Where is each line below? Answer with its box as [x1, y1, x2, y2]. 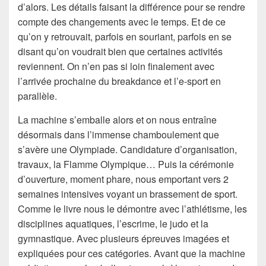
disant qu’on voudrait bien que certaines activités [18, 45, 223, 59]
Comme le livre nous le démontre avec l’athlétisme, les [18, 202, 247, 216]
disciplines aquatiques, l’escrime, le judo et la [18, 217, 208, 231]
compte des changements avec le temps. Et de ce [18, 15, 226, 29]
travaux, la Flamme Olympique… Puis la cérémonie [18, 157, 234, 172]
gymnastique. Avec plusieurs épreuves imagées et [18, 232, 229, 246]
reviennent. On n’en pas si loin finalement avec [18, 59, 214, 74]
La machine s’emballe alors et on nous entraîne [18, 113, 217, 127]
